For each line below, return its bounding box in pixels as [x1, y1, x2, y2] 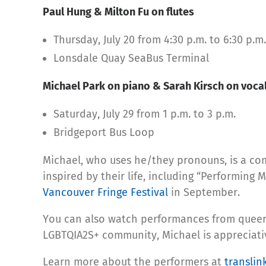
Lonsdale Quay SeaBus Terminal [53, 51, 209, 65]
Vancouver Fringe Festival [43, 185, 168, 199]
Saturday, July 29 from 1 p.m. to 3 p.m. [53, 107, 236, 121]
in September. [168, 185, 240, 199]
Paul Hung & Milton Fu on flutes [43, 5, 194, 18]
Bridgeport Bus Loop [53, 125, 154, 139]
